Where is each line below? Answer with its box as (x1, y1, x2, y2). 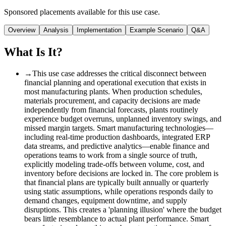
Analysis (43, 26, 69, 34)
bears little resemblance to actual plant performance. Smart (24, 214, 209, 223)
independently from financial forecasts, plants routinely (24, 105, 198, 114)
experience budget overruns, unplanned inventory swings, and (24, 114, 221, 123)
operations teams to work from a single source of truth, (24, 150, 197, 159)
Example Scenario (130, 26, 183, 34)
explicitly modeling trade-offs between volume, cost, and (24, 159, 204, 168)
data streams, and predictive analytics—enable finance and (24, 141, 209, 150)
